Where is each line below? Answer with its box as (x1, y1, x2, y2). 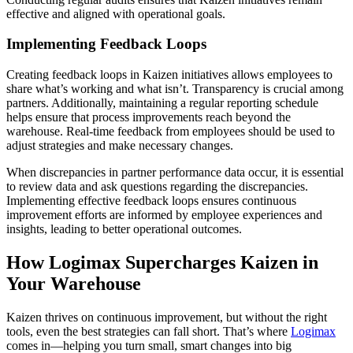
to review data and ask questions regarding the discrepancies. (6, 180, 308, 193)
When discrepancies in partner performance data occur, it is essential (6, 165, 344, 179)
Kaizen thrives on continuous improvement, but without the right (6, 310, 327, 324)
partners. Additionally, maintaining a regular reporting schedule (6, 96, 318, 110)
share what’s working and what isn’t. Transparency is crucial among (6, 82, 344, 95)
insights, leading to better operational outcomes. (6, 222, 242, 236)
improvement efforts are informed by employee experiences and (6, 208, 322, 221)
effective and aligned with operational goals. (6, 6, 225, 20)
